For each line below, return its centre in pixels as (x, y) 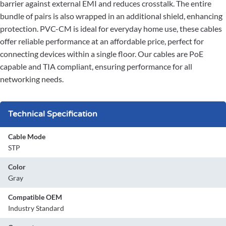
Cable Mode (27, 137)
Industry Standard (36, 208)
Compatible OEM (35, 197)
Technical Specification (53, 114)
